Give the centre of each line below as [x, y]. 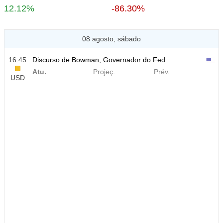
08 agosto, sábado [111, 39]
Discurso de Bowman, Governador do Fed [99, 60]
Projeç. [104, 72]
